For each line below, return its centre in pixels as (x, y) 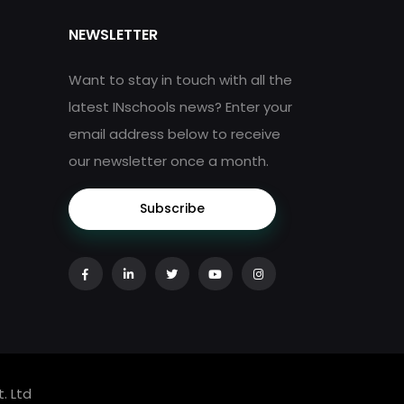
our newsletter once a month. (169, 161)
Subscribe (172, 209)
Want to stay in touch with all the (180, 79)
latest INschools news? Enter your (180, 106)
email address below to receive (174, 133)
